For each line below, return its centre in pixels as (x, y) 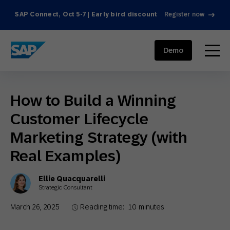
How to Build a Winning (93, 100)
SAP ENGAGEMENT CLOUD (54, 47)
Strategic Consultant (65, 187)
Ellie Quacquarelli (72, 179)
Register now (184, 14)
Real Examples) (65, 156)
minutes (151, 207)
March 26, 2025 (35, 207)
